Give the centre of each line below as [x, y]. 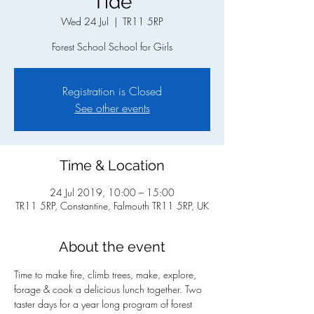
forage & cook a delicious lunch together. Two [109, 289]
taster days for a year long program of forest [104, 304]
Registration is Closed [112, 91]
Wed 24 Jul [85, 22]
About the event [112, 247]
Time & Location [112, 166]
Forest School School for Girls [112, 47]
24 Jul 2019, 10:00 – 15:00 [112, 193]
